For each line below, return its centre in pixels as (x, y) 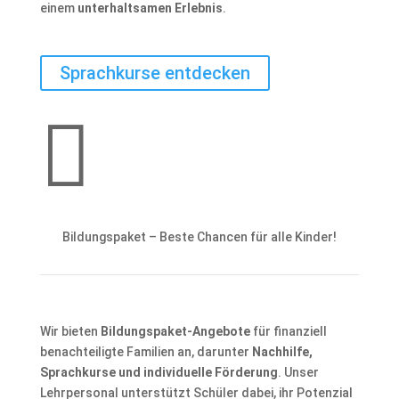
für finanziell (288, 331)
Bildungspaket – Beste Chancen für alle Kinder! (199, 237)
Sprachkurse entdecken (155, 73)
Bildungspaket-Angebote (175, 331)
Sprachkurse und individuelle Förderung (159, 372)
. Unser (298, 372)
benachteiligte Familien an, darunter (146, 352)
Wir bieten (70, 331)
